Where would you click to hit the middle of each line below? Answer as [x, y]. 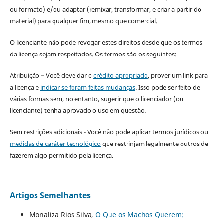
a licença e [25, 87]
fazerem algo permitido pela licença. [61, 155]
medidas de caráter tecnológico [55, 144]
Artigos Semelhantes [50, 195]
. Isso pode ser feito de [167, 87]
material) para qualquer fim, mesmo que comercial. [83, 21]
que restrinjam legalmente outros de [154, 144]
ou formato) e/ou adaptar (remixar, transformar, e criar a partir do [105, 9]
